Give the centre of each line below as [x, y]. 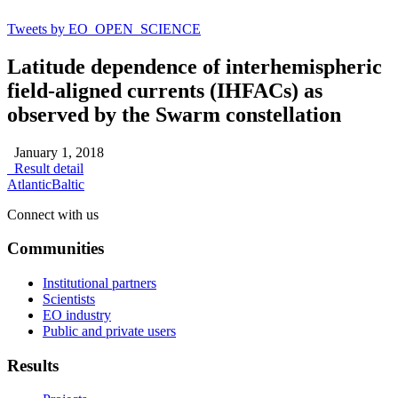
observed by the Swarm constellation [174, 114]
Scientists [69, 298]
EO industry [77, 314]
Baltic [68, 184]
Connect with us [53, 214]
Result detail [45, 168]
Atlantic [29, 184]
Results [33, 365]
